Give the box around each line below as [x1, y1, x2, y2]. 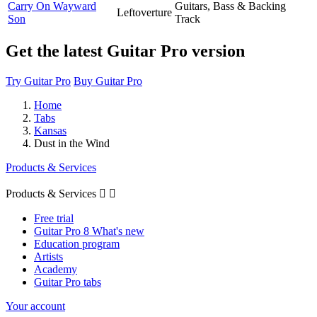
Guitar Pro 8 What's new [34, 224, 144, 237]
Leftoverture [117, 6, 172, 18]
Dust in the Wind [34, 137, 110, 149]
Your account [6, 299, 65, 312]
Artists [34, 250, 63, 263]
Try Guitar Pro [6, 74, 71, 87]
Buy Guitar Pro [74, 74, 142, 87]
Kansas [34, 124, 67, 137]
